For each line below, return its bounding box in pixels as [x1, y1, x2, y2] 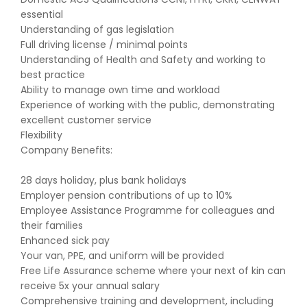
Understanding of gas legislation [21, 23, 174, 36]
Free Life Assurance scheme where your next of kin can [21, 264, 286, 278]
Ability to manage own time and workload [21, 83, 220, 97]
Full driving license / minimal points [21, 38, 188, 51]
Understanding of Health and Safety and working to [21, 53, 266, 66]
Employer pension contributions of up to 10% [21, 188, 232, 202]
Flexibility [21, 128, 62, 142]
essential [21, 8, 63, 21]
